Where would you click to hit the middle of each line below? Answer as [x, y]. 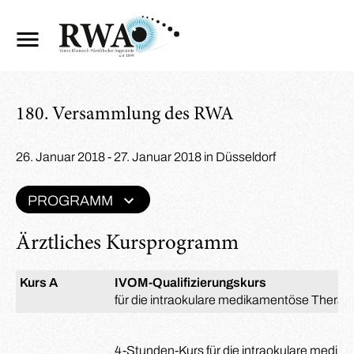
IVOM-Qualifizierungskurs [190, 282]
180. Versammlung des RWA [125, 115]
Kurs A [39, 282]
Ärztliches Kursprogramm [127, 244]
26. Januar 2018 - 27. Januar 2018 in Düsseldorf [146, 157]
